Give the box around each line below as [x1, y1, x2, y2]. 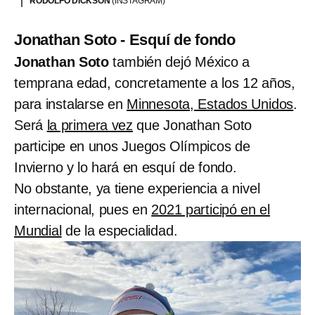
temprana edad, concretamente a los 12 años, [14, 75, 295, 91]
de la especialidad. [61, 223, 178, 239]
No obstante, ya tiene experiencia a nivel [14, 181, 260, 197]
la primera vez [46, 117, 134, 134]
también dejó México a [109, 54, 250, 70]
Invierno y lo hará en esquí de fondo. [14, 160, 237, 176]
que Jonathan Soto [133, 117, 252, 134]
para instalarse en [14, 96, 127, 112]
